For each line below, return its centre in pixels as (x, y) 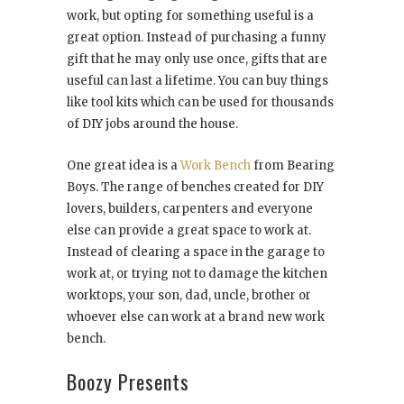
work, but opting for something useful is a (190, 16)
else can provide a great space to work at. (189, 231)
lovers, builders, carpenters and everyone (190, 209)
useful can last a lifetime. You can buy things (197, 81)
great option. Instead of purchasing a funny (197, 38)
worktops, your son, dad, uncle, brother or (189, 296)
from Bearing (293, 166)
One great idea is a (124, 166)
